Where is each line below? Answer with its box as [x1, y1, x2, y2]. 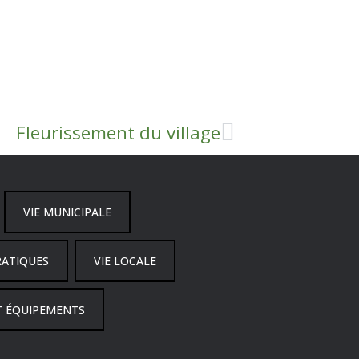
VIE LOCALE [93, 253, 156, 269]
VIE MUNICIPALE [22, 204, 111, 220]
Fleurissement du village [16, 120, 220, 146]
